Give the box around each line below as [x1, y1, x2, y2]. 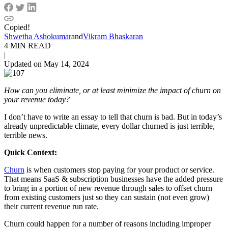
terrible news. [4, 130, 47, 139]
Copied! [4, 22, 30, 32]
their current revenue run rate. [4, 202, 101, 211]
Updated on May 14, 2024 [4, 59, 89, 68]
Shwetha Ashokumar [4, 32, 71, 41]
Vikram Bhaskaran [83, 32, 143, 41]
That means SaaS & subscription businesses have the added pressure [4, 174, 223, 183]
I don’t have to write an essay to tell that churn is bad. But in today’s [4, 112, 222, 121]
